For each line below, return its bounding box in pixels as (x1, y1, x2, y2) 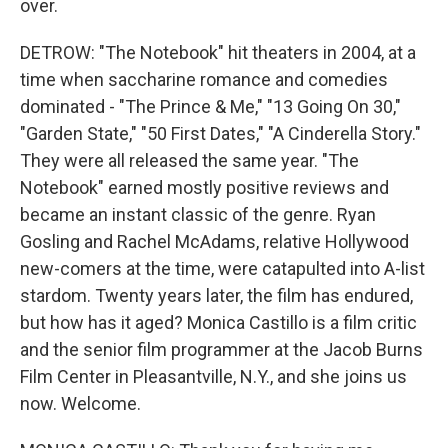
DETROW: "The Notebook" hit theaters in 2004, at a (20, 42, 416, 63)
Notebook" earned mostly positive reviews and (20, 177, 389, 198)
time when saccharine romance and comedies (20, 69, 388, 90)
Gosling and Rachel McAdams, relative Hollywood (20, 231, 409, 252)
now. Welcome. (20, 393, 141, 414)
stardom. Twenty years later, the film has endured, (20, 285, 413, 306)
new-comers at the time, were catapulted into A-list (20, 258, 425, 279)
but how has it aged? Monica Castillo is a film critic (20, 312, 417, 333)
